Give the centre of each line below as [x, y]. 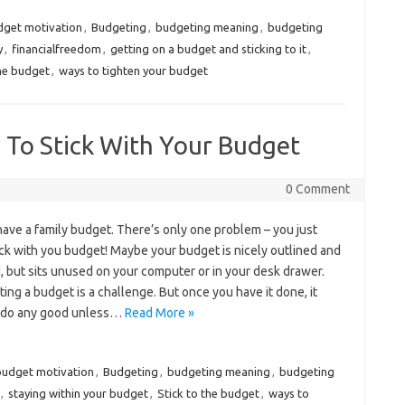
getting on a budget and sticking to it [208, 49]
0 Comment [317, 189]
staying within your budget [78, 393]
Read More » [159, 313]
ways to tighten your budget [133, 71]
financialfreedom [56, 49]
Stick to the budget [208, 393]
